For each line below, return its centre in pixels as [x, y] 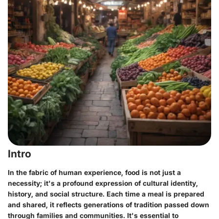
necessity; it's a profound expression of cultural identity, [103, 183]
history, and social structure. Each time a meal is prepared [106, 194]
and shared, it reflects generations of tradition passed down [109, 204]
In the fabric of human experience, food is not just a [94, 172]
